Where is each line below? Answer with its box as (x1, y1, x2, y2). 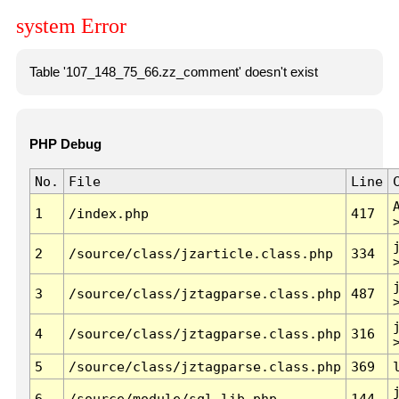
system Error (16, 14, 126, 38)
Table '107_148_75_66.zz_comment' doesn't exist (28, 64, 318, 79)
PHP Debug (28, 137, 102, 152)
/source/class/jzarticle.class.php (68, 246, 333, 262)
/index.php (68, 206, 149, 222)
